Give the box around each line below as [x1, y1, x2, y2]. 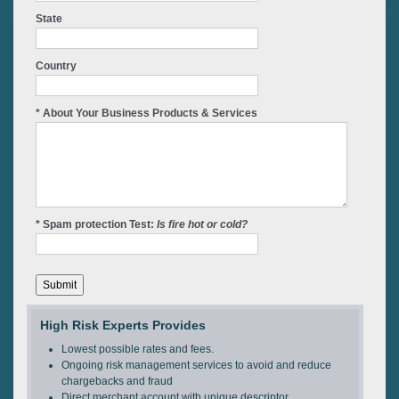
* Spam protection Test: [36, 218, 157, 231]
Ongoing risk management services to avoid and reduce [61, 359, 331, 371]
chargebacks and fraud [61, 375, 173, 387]
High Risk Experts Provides [40, 318, 206, 332]
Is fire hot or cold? [157, 218, 248, 231]
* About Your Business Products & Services [36, 107, 257, 119]
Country [36, 60, 77, 72]
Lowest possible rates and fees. [61, 343, 214, 355]
